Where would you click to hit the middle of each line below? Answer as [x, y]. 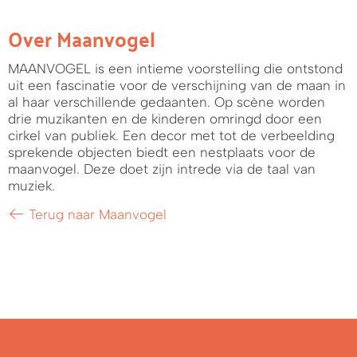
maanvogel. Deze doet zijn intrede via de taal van [162, 169]
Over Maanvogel [82, 38]
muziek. [31, 185]
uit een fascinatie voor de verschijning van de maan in [177, 85]
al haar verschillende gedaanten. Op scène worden [167, 102]
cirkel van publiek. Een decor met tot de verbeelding [171, 135]
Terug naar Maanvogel [96, 214]
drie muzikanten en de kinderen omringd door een [165, 118]
